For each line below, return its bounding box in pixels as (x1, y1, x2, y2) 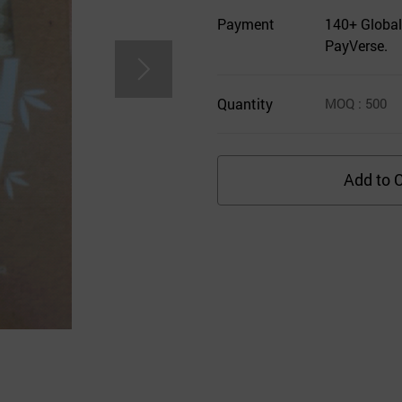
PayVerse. (325, 35, 388, 55)
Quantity (217, 93, 273, 113)
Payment (217, 13, 275, 33)
